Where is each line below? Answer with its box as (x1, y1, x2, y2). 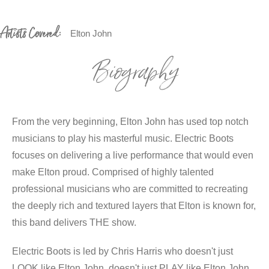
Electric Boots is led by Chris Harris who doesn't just (12, 246, 233, 257)
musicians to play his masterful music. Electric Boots (12, 133, 234, 144)
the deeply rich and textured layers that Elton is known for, (12, 201, 256, 211)
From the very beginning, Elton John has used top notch (12, 116, 249, 127)
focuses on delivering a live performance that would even (12, 150, 253, 161)
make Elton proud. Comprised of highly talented (12, 167, 214, 178)
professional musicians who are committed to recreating (12, 184, 248, 195)
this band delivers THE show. (12, 217, 136, 228)
